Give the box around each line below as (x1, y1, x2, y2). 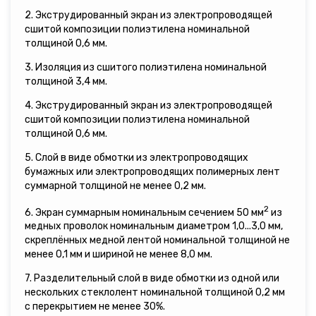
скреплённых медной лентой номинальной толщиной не (25, 234, 290, 247)
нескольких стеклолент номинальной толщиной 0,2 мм (25, 286, 285, 299)
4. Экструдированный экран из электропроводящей (25, 99, 272, 111)
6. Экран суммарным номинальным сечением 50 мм (25, 206, 264, 219)
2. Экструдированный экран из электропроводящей (25, 8, 272, 21)
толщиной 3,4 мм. (25, 75, 107, 87)
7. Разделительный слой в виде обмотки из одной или (25, 272, 279, 285)
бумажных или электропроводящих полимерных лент (25, 165, 280, 178)
